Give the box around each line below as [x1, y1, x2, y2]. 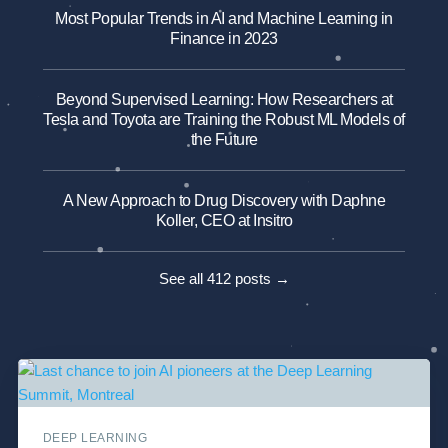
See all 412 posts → [158, 270, 290, 288]
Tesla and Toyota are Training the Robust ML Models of [43, 111, 405, 129]
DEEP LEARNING [42, 431, 148, 446]
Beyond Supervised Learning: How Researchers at [55, 91, 393, 109]
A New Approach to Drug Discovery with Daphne [63, 192, 385, 210]
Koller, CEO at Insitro [155, 212, 293, 230]
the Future [190, 131, 258, 149]
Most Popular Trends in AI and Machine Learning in [55, 10, 393, 28]
